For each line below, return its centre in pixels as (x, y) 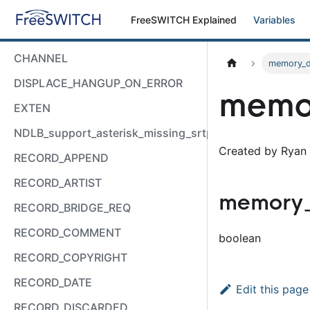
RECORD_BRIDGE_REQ (72, 208)
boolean (240, 238)
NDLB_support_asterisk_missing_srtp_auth (128, 133)
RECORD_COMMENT (67, 232)
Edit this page (272, 290)
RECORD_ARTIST (58, 183)
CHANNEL (41, 58)
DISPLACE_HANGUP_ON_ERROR (98, 83)
